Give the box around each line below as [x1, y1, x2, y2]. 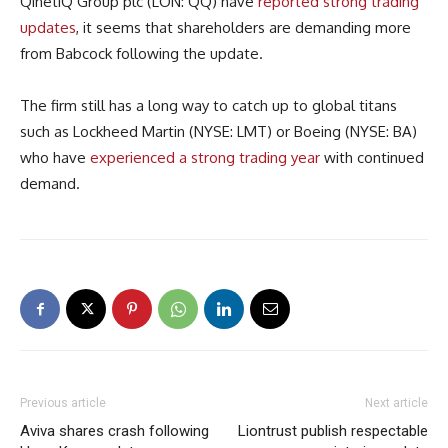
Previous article [20, 395, 106, 410]
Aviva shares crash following [20, 421, 209, 440]
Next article [365, 395, 428, 410]
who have [20, 147, 90, 167]
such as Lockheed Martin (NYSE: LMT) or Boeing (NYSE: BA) [20, 121, 417, 141]
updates [20, 17, 76, 37]
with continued [320, 147, 424, 167]
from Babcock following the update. [20, 43, 263, 63]
